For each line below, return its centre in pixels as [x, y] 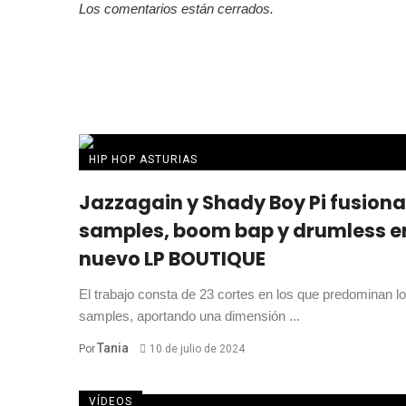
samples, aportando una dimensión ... [189, 316]
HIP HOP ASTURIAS [143, 160]
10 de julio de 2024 [197, 349]
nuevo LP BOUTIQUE [172, 259]
